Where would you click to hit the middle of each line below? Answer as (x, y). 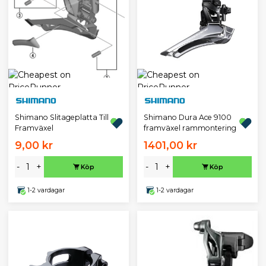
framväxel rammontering (190, 128)
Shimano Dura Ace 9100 (187, 117)
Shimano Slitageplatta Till (61, 117)
